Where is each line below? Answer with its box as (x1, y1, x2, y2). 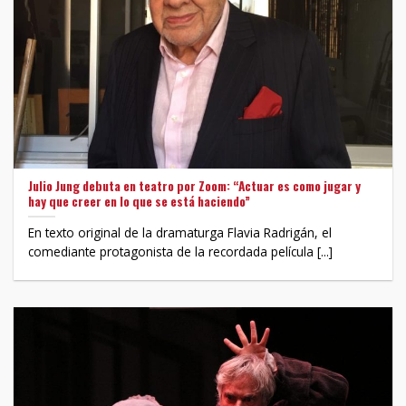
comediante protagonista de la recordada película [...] (28, 243, 333, 261)
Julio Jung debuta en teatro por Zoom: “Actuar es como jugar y (28, 176, 362, 195)
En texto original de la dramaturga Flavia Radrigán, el (28, 224, 333, 242)
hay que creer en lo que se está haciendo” (28, 191, 251, 210)
